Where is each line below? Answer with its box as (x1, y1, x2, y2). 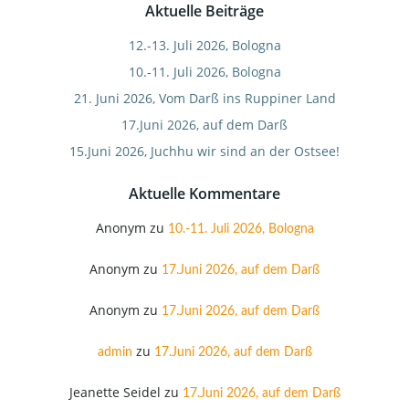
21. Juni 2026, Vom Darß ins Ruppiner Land (73, 89, 336, 107)
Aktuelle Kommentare (129, 183, 280, 204)
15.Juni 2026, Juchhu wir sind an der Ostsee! (69, 142, 340, 160)
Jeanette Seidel (68, 383, 161, 401)
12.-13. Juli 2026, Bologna (128, 36, 281, 54)
